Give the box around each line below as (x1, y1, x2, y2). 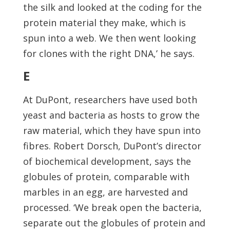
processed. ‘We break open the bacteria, (23, 201, 202, 214)
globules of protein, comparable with (23, 170, 189, 183)
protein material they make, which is (23, 16, 186, 29)
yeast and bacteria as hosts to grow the (23, 109, 200, 121)
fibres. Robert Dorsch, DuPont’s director (23, 140, 201, 152)
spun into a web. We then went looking (23, 32, 196, 44)
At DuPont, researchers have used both (23, 93, 197, 106)
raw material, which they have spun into (23, 124, 201, 137)
